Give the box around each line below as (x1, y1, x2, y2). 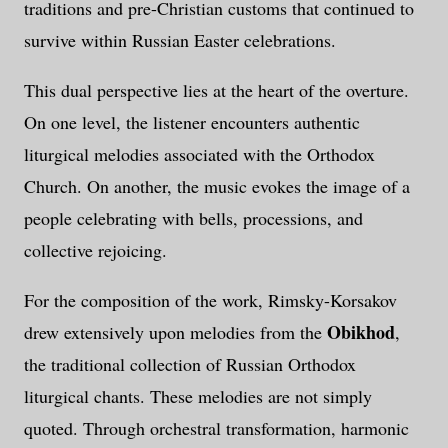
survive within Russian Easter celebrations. (24, 28, 336, 53)
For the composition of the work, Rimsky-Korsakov (24, 288, 397, 313)
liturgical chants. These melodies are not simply (24, 384, 372, 409)
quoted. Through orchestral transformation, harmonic (24, 416, 409, 441)
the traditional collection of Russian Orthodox (24, 352, 356, 377)
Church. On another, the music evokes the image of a (24, 174, 410, 199)
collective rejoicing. (24, 238, 167, 263)
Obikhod (327, 319, 395, 346)
